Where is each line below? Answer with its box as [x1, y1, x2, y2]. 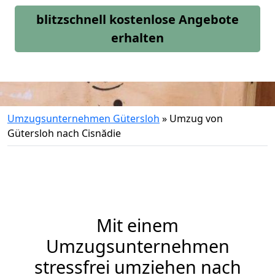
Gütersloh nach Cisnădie [7, 126, 121, 140]
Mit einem [96, 213, 179, 237]
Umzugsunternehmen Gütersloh [7, 112, 160, 125]
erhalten [111, 29, 164, 46]
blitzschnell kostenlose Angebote [36, 11, 239, 28]
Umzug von [169, 112, 223, 125]
